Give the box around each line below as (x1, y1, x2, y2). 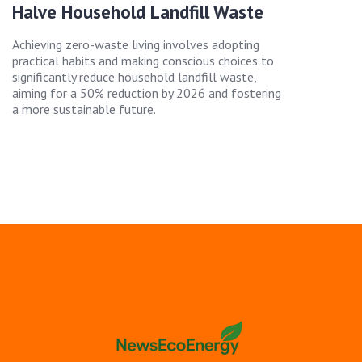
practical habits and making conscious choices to (12, 53, 274, 69)
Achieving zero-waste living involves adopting (12, 36, 259, 53)
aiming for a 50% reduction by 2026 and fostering (12, 85, 281, 102)
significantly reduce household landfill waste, (12, 69, 256, 86)
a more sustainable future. (12, 101, 156, 118)
